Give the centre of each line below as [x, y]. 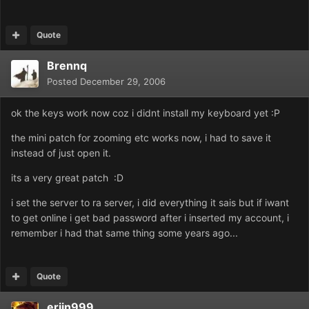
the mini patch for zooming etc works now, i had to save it [141, 138]
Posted [63, 82]
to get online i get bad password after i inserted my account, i [150, 218]
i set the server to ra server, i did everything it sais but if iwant [150, 203]
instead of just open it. [61, 153]
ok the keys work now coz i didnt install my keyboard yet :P [146, 113]
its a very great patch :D [67, 178]
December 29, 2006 [123, 82]
